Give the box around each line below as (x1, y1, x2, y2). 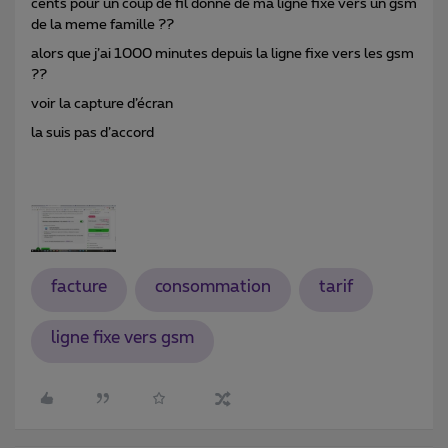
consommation (154, 279, 271, 296)
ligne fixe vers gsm (50, 330, 194, 347)
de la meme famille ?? (31, 17, 174, 32)
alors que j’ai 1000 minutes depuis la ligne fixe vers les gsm (31, 46, 414, 61)
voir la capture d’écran (31, 96, 179, 111)
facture (50, 279, 107, 296)
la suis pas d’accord (31, 125, 157, 140)
